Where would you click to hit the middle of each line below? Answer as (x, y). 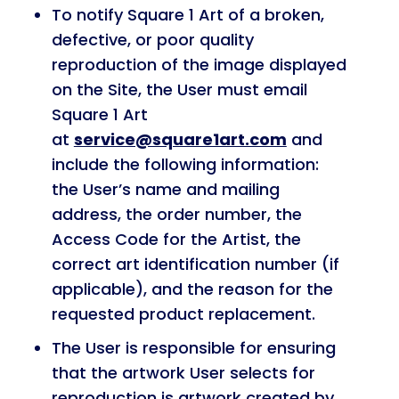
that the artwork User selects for (183, 373)
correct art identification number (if (195, 264)
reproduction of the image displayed (199, 65)
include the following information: (185, 164)
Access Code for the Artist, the (176, 239)
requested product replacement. (183, 314)
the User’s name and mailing (165, 189)
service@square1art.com (180, 139)
